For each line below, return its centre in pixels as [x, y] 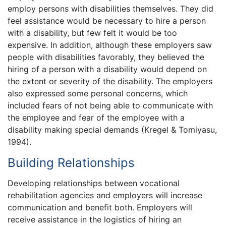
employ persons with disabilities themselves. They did [110, 9]
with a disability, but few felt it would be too [92, 33]
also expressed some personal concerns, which [98, 94]
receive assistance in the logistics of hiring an [95, 220]
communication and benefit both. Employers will [100, 208]
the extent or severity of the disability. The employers [110, 81]
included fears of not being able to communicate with [110, 106]
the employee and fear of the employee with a [96, 118]
